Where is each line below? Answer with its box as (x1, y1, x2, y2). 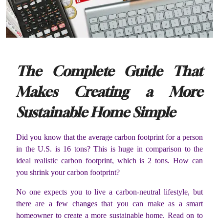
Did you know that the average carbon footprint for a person (16, 133, 203, 142)
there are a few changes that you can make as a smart (16, 199, 203, 208)
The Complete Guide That (16, 63, 203, 79)
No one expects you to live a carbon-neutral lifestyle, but (16, 188, 203, 197)
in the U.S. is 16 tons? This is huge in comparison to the (16, 145, 203, 153)
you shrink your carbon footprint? (16, 168, 122, 177)
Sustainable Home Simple (16, 104, 175, 120)
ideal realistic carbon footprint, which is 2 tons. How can (16, 156, 203, 165)
